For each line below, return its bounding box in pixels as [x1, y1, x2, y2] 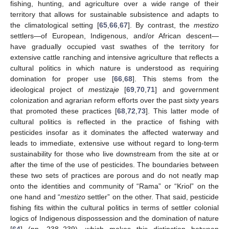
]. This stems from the [132, 75, 219, 83]
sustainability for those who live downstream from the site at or [10, 150, 219, 158]
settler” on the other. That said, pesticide [85, 193, 219, 201]
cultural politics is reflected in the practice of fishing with [10, 118, 219, 126]
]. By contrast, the [127, 21, 194, 30]
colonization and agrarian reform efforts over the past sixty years [10, 96, 219, 105]
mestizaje [88, 85, 119, 94]
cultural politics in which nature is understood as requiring [10, 64, 219, 73]
